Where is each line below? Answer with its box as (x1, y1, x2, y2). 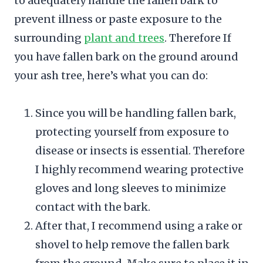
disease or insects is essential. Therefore (35, 143, 245, 157)
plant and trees (84, 31, 164, 45)
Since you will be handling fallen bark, (35, 106, 236, 120)
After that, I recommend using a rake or (35, 218, 242, 232)
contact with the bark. (35, 200, 150, 214)
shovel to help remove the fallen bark (35, 237, 230, 251)
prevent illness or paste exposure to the (14, 12, 222, 26)
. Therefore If (164, 31, 231, 45)
